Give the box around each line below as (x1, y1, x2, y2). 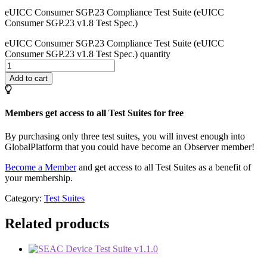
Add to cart (10, 73, 48, 83)
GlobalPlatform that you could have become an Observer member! (5, 142, 254, 153)
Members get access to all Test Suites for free (5, 108, 184, 119)
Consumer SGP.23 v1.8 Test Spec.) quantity (5, 48, 170, 59)
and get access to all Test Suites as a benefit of (76, 162, 251, 173)
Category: (5, 193, 44, 204)
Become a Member (5, 162, 76, 173)
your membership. (5, 173, 73, 184)
